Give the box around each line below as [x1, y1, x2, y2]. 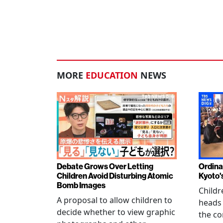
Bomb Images [57, 180, 106, 191]
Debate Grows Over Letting [57, 161, 153, 172]
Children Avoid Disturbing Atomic [57, 171, 173, 181]
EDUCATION [86, 69, 138, 81]
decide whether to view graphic [57, 207, 175, 218]
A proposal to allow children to [57, 195, 172, 206]
